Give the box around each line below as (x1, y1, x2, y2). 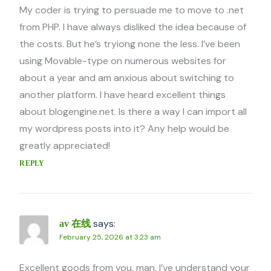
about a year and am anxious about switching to (19, 71, 235, 85)
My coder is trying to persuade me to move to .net (19, 4, 244, 17)
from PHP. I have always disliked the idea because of (19, 21, 247, 34)
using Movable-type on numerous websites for (19, 54, 227, 68)
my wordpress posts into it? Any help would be (19, 122, 230, 135)
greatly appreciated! (19, 139, 111, 152)
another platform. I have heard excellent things (19, 88, 226, 102)
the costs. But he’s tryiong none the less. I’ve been (19, 38, 241, 51)
